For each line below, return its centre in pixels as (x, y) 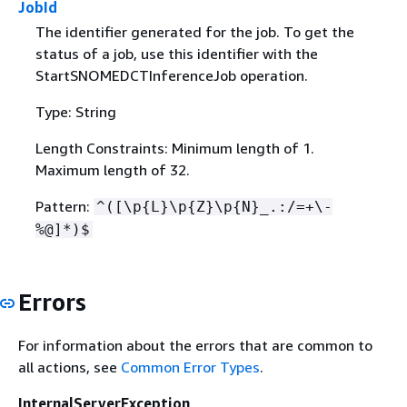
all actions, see (69, 367)
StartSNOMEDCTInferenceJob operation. (171, 75)
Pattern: (64, 206)
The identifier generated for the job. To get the (194, 32)
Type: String (75, 112)
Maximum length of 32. (112, 170)
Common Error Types (190, 367)
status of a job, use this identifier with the (176, 54)
